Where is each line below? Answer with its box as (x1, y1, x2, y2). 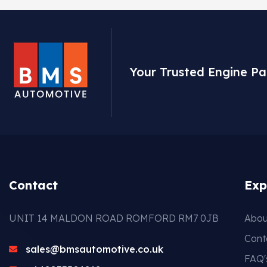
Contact (9, 177, 58, 193)
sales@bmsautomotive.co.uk (25, 243, 163, 256)
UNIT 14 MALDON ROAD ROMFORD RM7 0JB (9, 212, 219, 224)
